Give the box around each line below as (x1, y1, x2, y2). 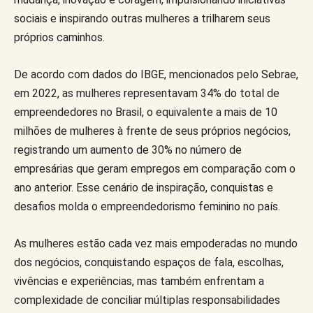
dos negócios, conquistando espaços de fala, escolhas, (14, 255, 284, 269)
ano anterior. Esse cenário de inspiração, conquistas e (14, 180, 273, 194)
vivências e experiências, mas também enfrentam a (14, 274, 264, 288)
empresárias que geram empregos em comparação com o (14, 161, 296, 175)
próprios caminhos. (14, 30, 105, 44)
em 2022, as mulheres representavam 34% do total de (14, 86, 279, 100)
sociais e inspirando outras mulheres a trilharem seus (14, 11, 270, 25)
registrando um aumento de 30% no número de (14, 143, 242, 156)
